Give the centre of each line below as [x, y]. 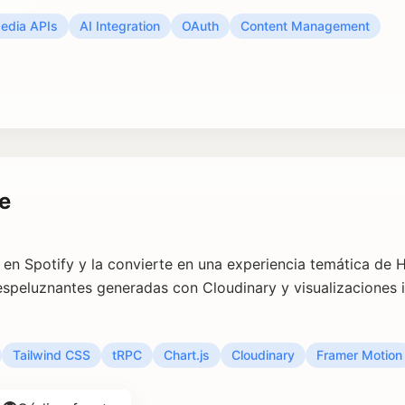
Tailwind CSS [52, 355]
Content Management [305, 26]
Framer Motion [359, 355]
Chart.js [187, 355]
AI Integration [120, 26]
